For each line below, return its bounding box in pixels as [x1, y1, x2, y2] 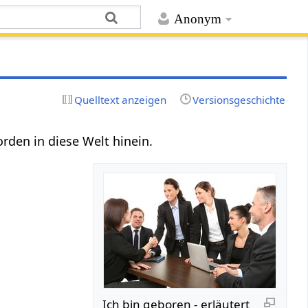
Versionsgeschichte [192, 92, 285, 107]
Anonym [173, 12, 221, 27]
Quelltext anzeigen [74, 92, 167, 107]
